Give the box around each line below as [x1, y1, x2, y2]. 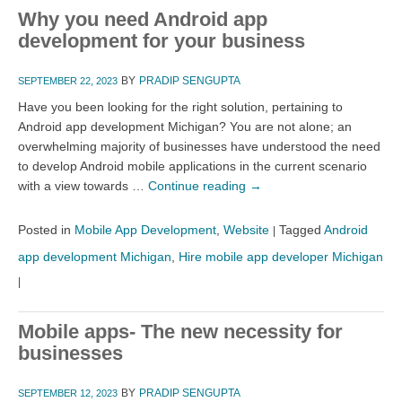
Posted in [18, 222, 71, 237]
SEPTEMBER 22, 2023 [18, 74, 118, 86]
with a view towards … [18, 178, 148, 193]
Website [223, 222, 269, 237]
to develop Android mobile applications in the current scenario [18, 158, 367, 173]
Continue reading [148, 178, 249, 193]
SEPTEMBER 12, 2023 [18, 387, 118, 398]
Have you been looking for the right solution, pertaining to [18, 99, 343, 114]
